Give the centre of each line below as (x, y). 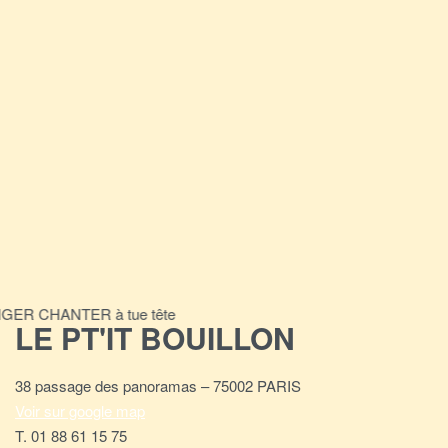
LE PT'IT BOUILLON (155, 338)
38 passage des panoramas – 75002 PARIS (158, 386)
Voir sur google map (80, 411)
